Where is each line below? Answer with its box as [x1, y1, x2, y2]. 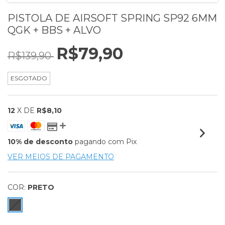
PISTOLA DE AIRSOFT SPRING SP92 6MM [8, 12, 217, 24]
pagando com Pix [73, 137, 137, 146]
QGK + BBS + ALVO [8, 24, 101, 36]
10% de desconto [8, 137, 73, 146]
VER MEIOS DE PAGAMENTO [8, 152, 114, 161]
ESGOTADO [11, 74, 47, 82]
